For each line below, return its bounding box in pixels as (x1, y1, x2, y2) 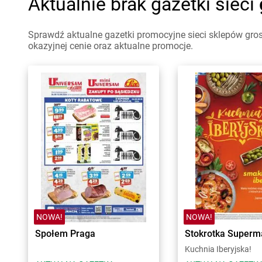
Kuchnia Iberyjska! (185, 244, 251, 254)
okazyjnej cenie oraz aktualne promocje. (28, 40, 193, 51)
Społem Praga (35, 228, 95, 239)
